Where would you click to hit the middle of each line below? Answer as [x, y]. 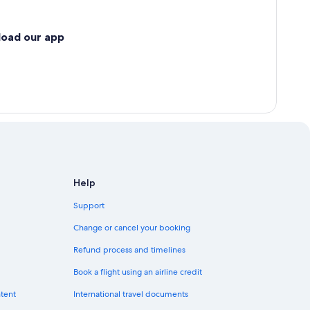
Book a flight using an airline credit [138, 272]
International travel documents [131, 294]
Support [89, 206]
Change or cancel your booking [132, 228]
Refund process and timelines [129, 250]
